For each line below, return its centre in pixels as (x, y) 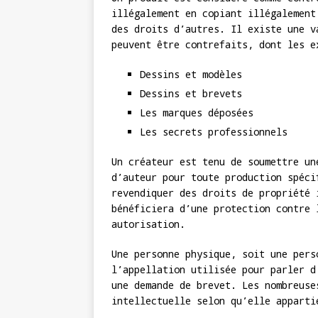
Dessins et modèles (191, 75)
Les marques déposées (197, 113)
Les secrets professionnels (214, 132)
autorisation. (148, 224)
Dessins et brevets (191, 94)
